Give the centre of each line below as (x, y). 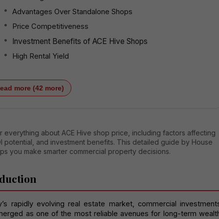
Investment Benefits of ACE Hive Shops (80, 41)
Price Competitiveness (50, 26)
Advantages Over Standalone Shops (72, 11)
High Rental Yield (41, 56)
